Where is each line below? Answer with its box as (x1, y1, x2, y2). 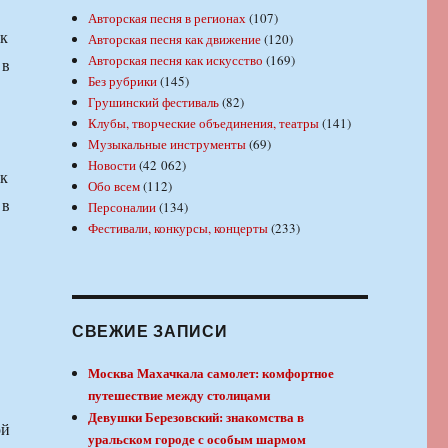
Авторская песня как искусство (88, 51, 264, 70)
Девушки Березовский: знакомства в (88, 407, 305, 427)
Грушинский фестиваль (88, 93, 220, 112)
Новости (88, 156, 137, 175)
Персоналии (88, 198, 157, 217)
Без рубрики (88, 72, 158, 91)
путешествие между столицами (88, 385, 271, 405)
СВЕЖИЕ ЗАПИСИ (71, 319, 228, 343)
